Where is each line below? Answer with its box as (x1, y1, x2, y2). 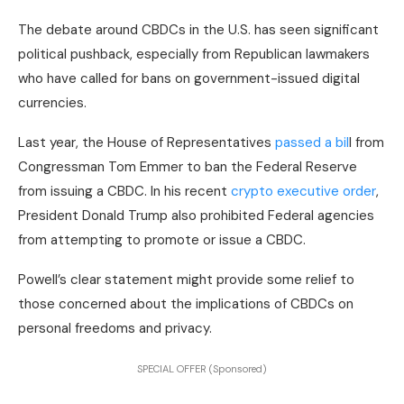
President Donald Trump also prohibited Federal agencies (18, 206, 374, 225)
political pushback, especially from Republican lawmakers (18, 44, 370, 63)
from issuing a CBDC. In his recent (18, 181, 231, 200)
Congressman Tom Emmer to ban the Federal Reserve (18, 157, 357, 176)
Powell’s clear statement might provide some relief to (18, 270, 354, 289)
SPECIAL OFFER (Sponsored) (137, 362, 267, 375)
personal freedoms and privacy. (18, 318, 212, 337)
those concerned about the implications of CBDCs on (18, 294, 353, 313)
